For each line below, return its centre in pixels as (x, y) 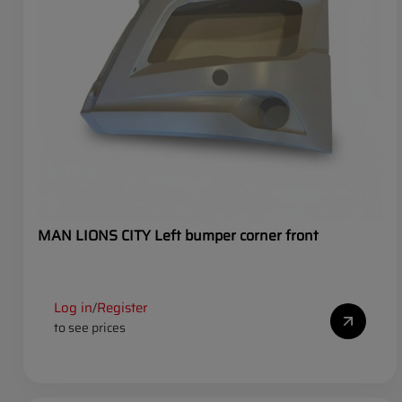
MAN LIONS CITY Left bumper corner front (178, 236)
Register (122, 307)
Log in (73, 307)
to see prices (90, 327)
